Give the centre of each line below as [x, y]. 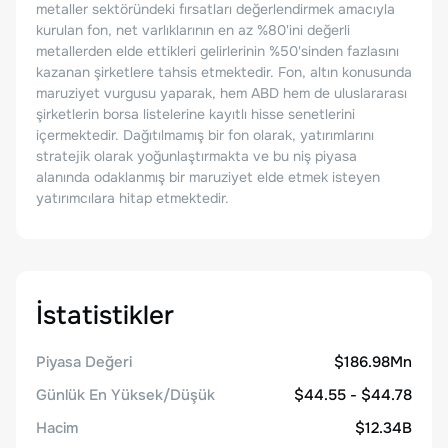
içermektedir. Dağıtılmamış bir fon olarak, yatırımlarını [205, 135]
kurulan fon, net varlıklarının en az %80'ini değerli [193, 30]
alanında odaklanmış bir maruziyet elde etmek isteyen [208, 177]
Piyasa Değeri [84, 362]
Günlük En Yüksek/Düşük [125, 395]
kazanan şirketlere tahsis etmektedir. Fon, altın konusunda [224, 72]
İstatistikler [105, 315]
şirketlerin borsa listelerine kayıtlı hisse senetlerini [195, 114]
